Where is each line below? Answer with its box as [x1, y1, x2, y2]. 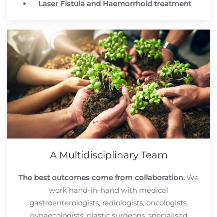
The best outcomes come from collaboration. [18, 173, 185, 183]
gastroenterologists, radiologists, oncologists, [29, 198, 188, 208]
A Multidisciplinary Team [49, 149, 168, 161]
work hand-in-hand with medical [49, 186, 168, 195]
